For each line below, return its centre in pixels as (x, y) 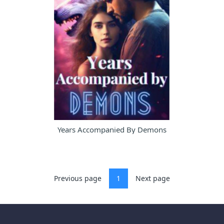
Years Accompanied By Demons (112, 130)
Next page (153, 178)
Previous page (78, 178)
